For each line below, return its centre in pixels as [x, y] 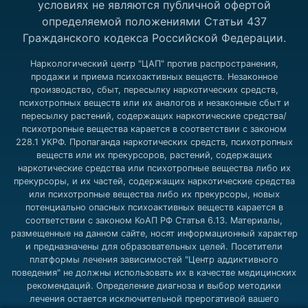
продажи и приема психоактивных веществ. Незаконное [154, 76]
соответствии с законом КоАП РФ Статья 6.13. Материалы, [154, 220]
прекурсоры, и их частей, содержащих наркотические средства [154, 181]
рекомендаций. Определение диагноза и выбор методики [154, 285]
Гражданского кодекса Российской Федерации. [154, 37]
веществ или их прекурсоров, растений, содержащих [154, 155]
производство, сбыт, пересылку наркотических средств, [154, 89]
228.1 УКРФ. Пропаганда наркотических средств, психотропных [154, 142]
